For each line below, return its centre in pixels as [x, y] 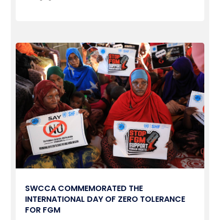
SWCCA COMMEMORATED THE [84, 188]
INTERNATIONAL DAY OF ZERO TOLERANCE [105, 199]
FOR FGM [43, 210]
